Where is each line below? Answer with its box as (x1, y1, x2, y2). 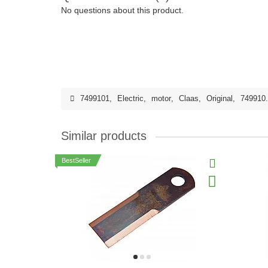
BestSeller (62, 157, 91, 164)
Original (206, 95, 233, 103)
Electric (117, 95, 144, 103)
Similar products (61, 129, 147, 142)
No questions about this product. (61, 5, 184, 15)
